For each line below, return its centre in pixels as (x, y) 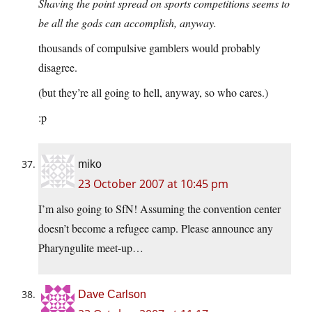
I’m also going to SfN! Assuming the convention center (159, 209)
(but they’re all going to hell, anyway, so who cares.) (153, 93)
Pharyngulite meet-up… (91, 248)
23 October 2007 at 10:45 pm (153, 184)
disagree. (58, 68)
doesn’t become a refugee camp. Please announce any (156, 228)
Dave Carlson (112, 295)
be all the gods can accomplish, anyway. (127, 23)
